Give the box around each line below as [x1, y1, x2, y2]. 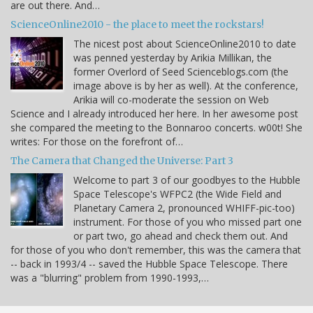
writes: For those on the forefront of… [10, 134, 183, 148]
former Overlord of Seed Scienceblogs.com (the [73, 64, 289, 78]
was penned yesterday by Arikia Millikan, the [73, 50, 272, 64]
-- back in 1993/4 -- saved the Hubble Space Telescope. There [10, 256, 288, 270]
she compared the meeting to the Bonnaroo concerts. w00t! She [10, 120, 303, 134]
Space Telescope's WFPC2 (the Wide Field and [73, 187, 282, 201]
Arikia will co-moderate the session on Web [73, 92, 269, 106]
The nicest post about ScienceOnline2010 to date [73, 36, 296, 50]
